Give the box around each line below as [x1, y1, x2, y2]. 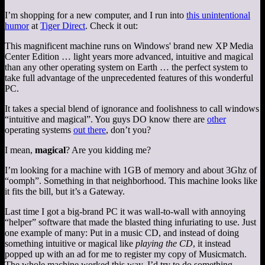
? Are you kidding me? [66, 144, 151, 155]
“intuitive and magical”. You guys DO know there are [5, 114, 207, 124]
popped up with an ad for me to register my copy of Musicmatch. [5, 248, 247, 259]
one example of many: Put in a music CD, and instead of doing [5, 227, 239, 238]
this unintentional [186, 9, 250, 20]
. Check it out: [85, 20, 138, 31]
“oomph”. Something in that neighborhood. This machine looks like [5, 175, 257, 186]
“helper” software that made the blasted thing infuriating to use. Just [5, 216, 256, 227]
